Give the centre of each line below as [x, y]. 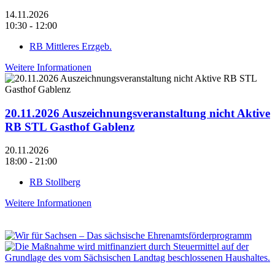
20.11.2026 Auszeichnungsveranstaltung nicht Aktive [137, 113]
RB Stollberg [55, 182]
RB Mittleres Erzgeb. [71, 46]
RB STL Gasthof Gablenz [70, 126]
